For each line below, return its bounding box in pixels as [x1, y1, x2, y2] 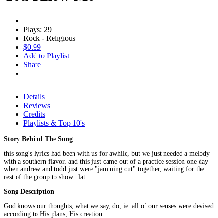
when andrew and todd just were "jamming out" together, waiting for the [4, 165, 204, 173]
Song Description [4, 187, 54, 195]
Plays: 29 [23, 25, 52, 34]
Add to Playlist [23, 51, 69, 60]
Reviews [23, 101, 50, 109]
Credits [23, 109, 45, 118]
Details [23, 92, 45, 101]
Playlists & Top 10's [23, 118, 85, 127]
